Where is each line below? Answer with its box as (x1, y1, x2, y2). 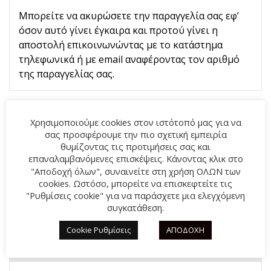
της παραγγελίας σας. (19, 67, 114, 81)
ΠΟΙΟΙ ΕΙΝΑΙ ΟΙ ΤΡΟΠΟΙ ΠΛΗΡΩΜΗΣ (19, 244, 186, 258)
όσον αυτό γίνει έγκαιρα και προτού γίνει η (19, 24, 218, 38)
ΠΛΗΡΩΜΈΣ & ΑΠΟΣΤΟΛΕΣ (54, 206, 217, 224)
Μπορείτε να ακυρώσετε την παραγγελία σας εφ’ (19, 9, 239, 23)
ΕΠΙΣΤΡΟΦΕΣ (19, 107, 80, 121)
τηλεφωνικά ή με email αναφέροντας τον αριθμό (19, 53, 240, 67)
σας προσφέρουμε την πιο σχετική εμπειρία (44, 128, 227, 141)
